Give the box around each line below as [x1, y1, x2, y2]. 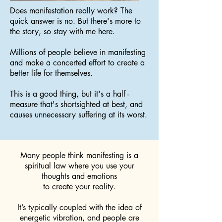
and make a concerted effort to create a [10, 57, 145, 68]
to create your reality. [43, 181, 116, 192]
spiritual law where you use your [24, 161, 134, 171]
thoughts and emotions [42, 171, 117, 181]
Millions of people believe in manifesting [10, 47, 146, 57]
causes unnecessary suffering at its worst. [10, 110, 147, 120]
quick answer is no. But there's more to [10, 16, 141, 26]
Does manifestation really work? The [10, 5, 132, 16]
